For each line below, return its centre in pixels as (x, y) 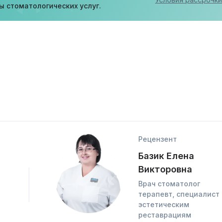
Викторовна (165, 169)
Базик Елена (166, 156)
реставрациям (165, 215)
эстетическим (164, 204)
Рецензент (158, 139)
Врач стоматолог (169, 184)
